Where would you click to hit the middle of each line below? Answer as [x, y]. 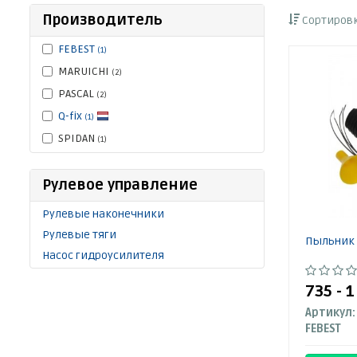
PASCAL [77, 94]
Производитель [102, 20]
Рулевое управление [120, 185]
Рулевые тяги [79, 235]
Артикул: [330, 313]
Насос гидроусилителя [103, 255]
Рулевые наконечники [103, 214]
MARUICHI [85, 71]
